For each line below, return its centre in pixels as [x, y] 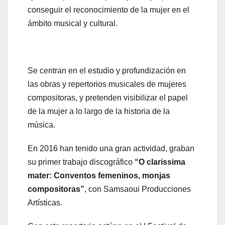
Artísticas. [45, 203]
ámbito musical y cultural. [73, 24]
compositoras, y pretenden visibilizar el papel [108, 98]
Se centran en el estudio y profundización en [107, 71]
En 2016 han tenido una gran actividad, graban [111, 149]
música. [41, 125]
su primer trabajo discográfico [81, 162]
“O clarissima [160, 162]
